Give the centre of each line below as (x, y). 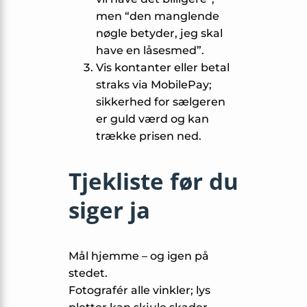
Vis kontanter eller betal (163, 68)
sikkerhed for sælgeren (161, 102)
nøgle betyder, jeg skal (159, 34)
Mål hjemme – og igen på (139, 256)
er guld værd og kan (152, 119)
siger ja (109, 210)
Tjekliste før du (153, 182)
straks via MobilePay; (154, 85)
